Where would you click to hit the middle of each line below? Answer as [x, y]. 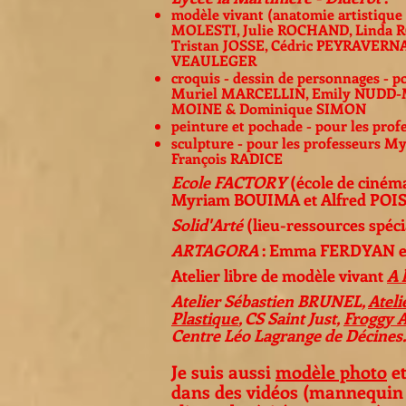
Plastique [205, 318]
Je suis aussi [223, 371]
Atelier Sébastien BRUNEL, [270, 301]
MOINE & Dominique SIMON [269, 108]
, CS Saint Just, [289, 318]
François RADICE [227, 158]
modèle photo [331, 371]
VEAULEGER [214, 60]
